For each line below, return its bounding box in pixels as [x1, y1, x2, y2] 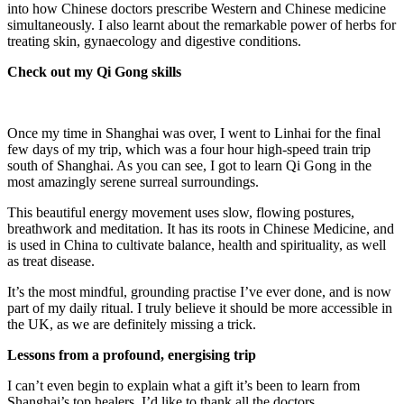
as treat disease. [7, 253, 95, 270]
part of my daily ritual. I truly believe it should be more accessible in [7, 300, 392, 317]
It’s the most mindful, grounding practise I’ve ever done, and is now [7, 284, 391, 300]
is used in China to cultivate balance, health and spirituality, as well [7, 237, 386, 253]
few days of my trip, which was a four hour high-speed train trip [7, 142, 371, 158]
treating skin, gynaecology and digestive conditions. [7, 33, 301, 50]
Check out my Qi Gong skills [7, 64, 181, 80]
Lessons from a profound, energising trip [7, 347, 256, 363]
